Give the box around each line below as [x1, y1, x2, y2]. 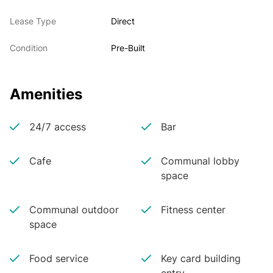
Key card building [160, 252, 241, 264]
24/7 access [29, 121, 86, 133]
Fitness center [160, 204, 225, 216]
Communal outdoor [29, 204, 119, 216]
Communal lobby [160, 155, 239, 167]
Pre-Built [111, 43, 146, 53]
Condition [10, 43, 48, 53]
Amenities [10, 85, 82, 103]
